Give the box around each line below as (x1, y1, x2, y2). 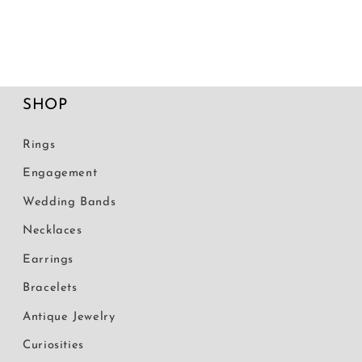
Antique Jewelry (23, 310, 116, 323)
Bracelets (23, 282, 78, 295)
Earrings (23, 253, 74, 266)
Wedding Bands (23, 196, 116, 208)
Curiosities (23, 339, 84, 352)
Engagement (23, 167, 98, 180)
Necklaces (23, 225, 82, 238)
